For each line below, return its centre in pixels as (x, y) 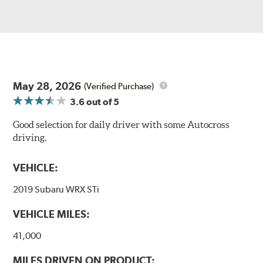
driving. (30, 138)
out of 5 (102, 102)
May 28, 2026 (47, 86)
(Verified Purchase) (119, 86)
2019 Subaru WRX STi (56, 190)
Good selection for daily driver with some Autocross (122, 125)
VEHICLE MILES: (52, 214)
